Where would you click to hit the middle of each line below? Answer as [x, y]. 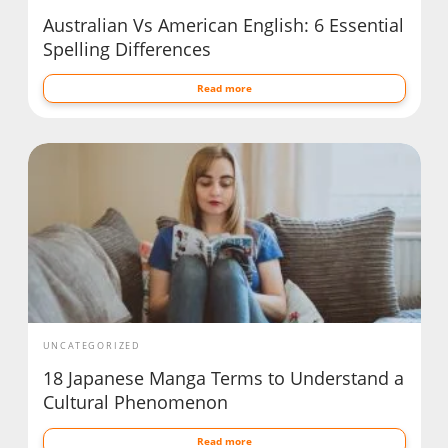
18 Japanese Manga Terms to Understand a [223, 378]
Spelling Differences [126, 49]
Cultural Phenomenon [135, 402]
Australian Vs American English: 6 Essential [223, 25]
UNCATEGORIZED [91, 346]
